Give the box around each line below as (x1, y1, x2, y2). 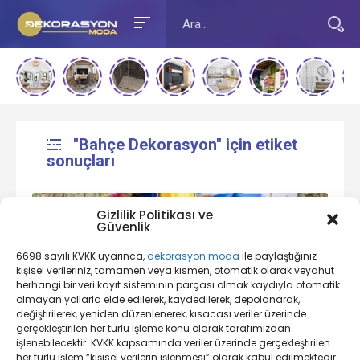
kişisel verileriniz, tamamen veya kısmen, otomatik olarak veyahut (16, 264, 334, 277)
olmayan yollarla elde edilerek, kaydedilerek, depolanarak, (16, 292, 300, 306)
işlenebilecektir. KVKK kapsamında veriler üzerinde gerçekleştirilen (16, 336, 330, 350)
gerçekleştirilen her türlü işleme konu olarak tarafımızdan (16, 321, 291, 335)
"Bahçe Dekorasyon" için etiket (73, 135, 297, 154)
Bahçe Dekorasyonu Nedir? (32, 312, 232, 331)
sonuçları (47, 151, 115, 170)
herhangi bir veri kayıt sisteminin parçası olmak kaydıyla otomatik (16, 278, 340, 292)
